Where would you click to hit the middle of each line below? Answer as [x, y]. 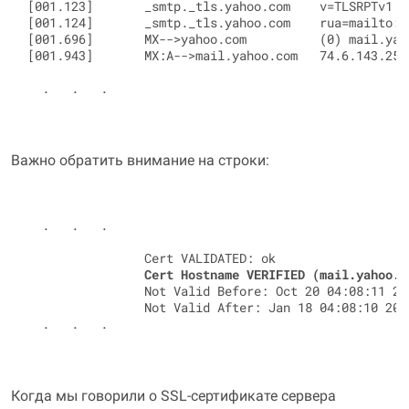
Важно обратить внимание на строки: [140, 160]
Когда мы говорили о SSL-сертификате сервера [173, 396]
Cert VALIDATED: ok [151, 258]
